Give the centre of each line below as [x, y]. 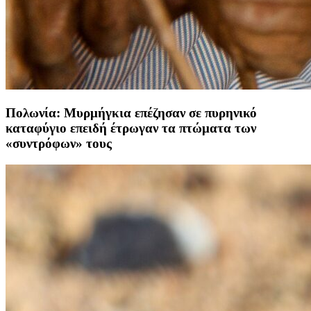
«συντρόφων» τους [59, 143]
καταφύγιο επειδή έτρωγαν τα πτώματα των [131, 128]
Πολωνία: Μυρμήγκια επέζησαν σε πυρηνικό [131, 112]
